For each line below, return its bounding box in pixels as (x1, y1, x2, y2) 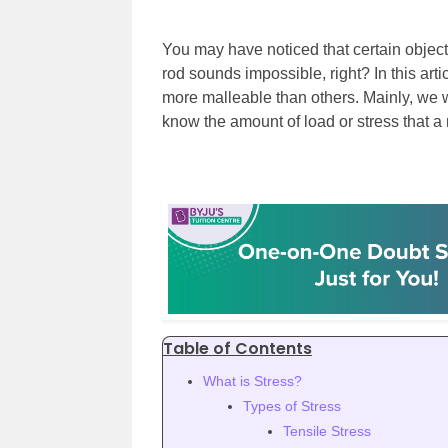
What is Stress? (203, 373, 302, 390)
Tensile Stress (283, 423, 371, 440)
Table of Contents (163, 337, 312, 361)
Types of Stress (243, 398, 341, 415)
